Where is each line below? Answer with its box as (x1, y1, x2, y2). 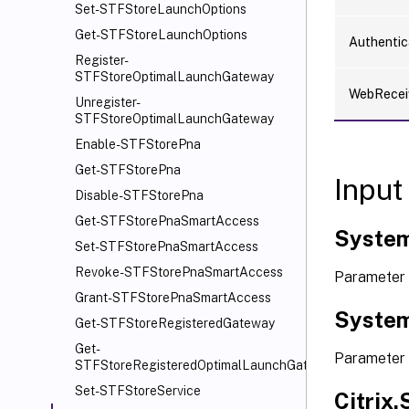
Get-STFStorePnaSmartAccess (75, 214, 259, 228)
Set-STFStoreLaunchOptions (75, 2, 246, 16)
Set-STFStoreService (75, 383, 201, 398)
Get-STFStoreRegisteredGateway (75, 316, 275, 330)
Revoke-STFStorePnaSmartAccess (75, 265, 283, 279)
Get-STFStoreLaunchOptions (75, 27, 247, 42)
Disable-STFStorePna (75, 188, 204, 203)
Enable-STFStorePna (75, 137, 201, 152)
